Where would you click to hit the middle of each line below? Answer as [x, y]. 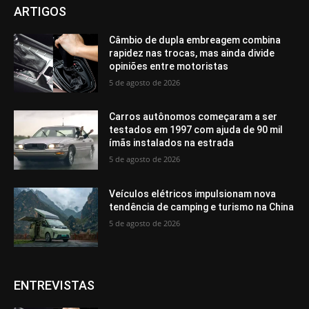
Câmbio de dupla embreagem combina [195, 40]
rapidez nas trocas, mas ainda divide [192, 53]
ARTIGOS [40, 11]
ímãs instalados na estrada [172, 143]
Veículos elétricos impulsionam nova [193, 194]
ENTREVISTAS [54, 285]
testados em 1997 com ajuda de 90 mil [196, 130]
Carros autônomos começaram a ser [193, 117]
